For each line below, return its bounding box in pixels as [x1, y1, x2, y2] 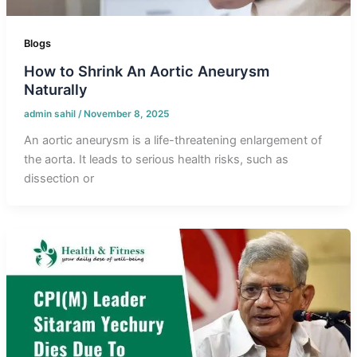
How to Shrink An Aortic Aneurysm [23, 62, 269, 80]
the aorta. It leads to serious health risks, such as [23, 151, 288, 167]
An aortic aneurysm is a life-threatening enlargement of [23, 132, 322, 147]
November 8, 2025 [83, 108, 169, 120]
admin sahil [23, 108, 78, 120]
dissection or [23, 171, 94, 186]
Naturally [23, 80, 88, 99]
